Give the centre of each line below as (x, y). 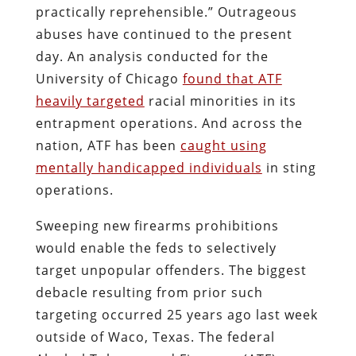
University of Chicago (109, 78)
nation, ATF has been (108, 145)
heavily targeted (90, 101)
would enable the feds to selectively (156, 248)
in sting (289, 167)
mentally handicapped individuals (149, 167)
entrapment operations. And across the (169, 123)
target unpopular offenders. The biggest (171, 270)
